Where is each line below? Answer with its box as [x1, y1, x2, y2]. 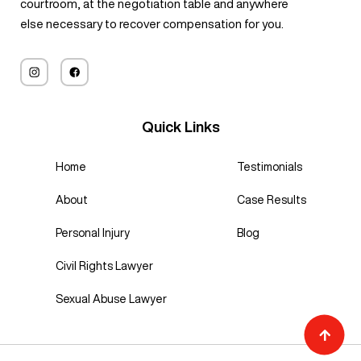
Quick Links [141, 118, 220, 134]
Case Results [236, 193, 306, 205]
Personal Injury [55, 226, 130, 239]
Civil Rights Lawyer [55, 259, 153, 272]
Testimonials [236, 160, 302, 172]
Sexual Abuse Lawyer [55, 293, 167, 305]
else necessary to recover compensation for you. [20, 17, 284, 30]
